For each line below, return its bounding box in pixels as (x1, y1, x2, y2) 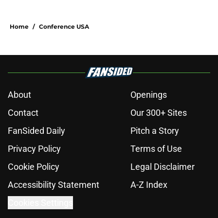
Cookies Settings (8, 198, 73, 208)
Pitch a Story (130, 126, 179, 136)
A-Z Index (130, 180, 167, 190)
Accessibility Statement (8, 180, 99, 190)
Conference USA (39, 23, 89, 31)
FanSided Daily (8, 126, 65, 136)
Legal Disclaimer (130, 162, 195, 172)
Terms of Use (130, 144, 182, 154)
